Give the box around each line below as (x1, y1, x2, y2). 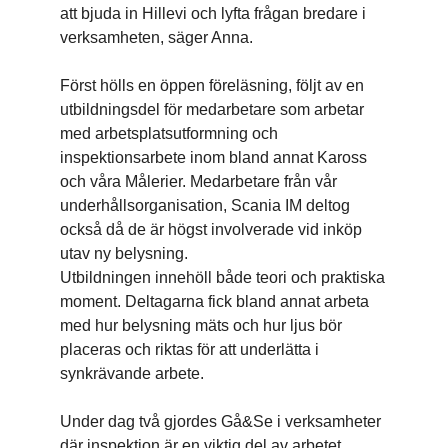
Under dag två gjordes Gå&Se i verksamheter (60, 413, 381, 431)
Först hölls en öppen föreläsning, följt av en (60, 77, 364, 95)
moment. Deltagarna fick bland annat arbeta (60, 293, 369, 311)
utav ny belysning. (60, 245, 188, 263)
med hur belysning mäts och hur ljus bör (60, 317, 342, 335)
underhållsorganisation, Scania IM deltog (60, 197, 350, 215)
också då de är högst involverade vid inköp (60, 221, 362, 239)
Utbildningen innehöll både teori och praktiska (60, 269, 385, 287)
